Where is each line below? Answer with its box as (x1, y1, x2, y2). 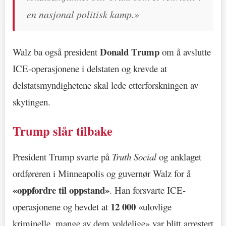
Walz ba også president (13, 45, 100, 59)
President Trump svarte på (13, 150, 112, 163)
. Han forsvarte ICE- (109, 184, 186, 197)
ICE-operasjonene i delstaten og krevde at (13, 62, 167, 75)
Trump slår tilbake (13, 122, 112, 140)
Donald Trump (100, 45, 159, 59)
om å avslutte (159, 45, 211, 59)
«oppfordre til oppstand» (13, 183, 109, 197)
